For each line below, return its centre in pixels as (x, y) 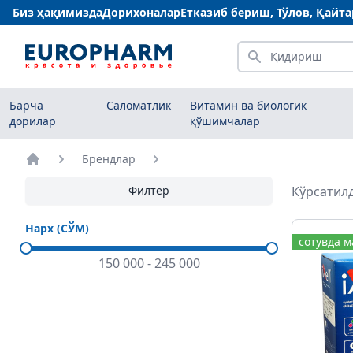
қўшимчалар (225, 121)
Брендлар (109, 159)
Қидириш (265, 50)
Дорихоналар (141, 12)
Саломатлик (138, 105)
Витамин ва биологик (248, 105)
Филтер (149, 190)
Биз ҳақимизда (58, 12)
